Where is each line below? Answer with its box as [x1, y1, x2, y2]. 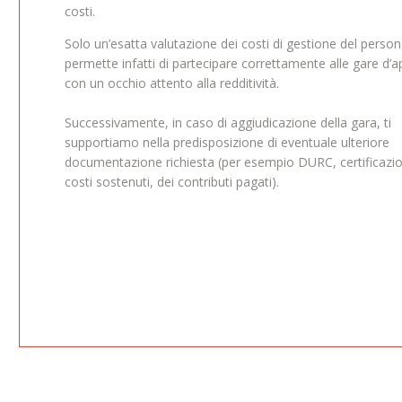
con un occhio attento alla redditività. [64, 74, 279, 92]
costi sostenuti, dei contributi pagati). [64, 172, 279, 190]
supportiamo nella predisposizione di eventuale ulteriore [64, 133, 389, 151]
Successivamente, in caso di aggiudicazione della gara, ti [64, 113, 391, 131]
